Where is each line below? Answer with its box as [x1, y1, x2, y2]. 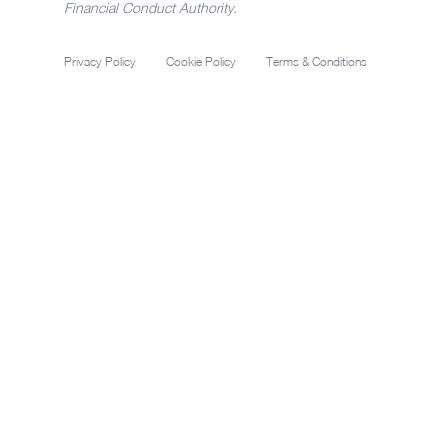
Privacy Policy [64, 54, 136, 70]
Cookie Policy [166, 54, 236, 70]
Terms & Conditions [266, 54, 367, 70]
